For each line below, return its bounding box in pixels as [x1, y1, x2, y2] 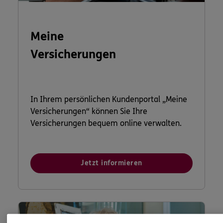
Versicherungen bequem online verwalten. [30, 118, 182, 128]
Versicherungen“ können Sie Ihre [30, 106, 147, 116]
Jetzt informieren [81, 158, 142, 167]
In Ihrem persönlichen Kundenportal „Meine [30, 94, 187, 104]
